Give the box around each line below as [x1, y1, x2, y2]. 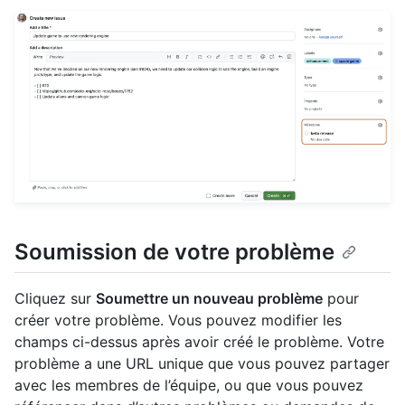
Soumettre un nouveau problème [96, 289, 323, 308]
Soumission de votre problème [14, 239, 334, 266]
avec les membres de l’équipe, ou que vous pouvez [14, 376, 363, 395]
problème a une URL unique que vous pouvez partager [14, 354, 390, 373]
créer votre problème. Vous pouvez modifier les [14, 311, 342, 330]
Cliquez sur [14, 289, 96, 308]
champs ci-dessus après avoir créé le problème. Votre [14, 333, 384, 352]
